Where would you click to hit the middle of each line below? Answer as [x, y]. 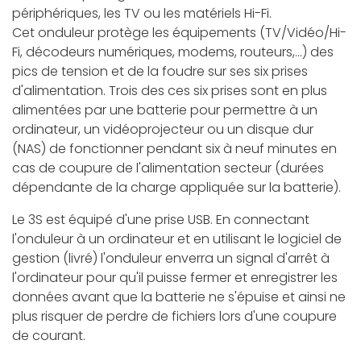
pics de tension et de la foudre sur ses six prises [160, 72]
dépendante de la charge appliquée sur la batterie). [176, 188]
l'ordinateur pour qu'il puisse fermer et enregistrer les [175, 278]
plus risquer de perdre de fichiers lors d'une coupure [174, 317]
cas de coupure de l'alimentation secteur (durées [168, 168]
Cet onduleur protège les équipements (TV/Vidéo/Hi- [179, 33]
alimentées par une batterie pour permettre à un [165, 110]
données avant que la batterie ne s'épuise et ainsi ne [179, 297]
